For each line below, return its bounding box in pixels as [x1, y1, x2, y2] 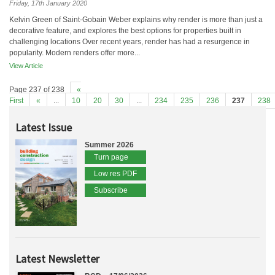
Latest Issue [15, 120, 72, 134]
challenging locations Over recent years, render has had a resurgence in [9, 37, 250, 46]
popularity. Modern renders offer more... [9, 48, 140, 57]
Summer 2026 [85, 141, 134, 149]
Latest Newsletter [15, 252, 99, 266]
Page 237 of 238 [9, 85, 64, 94]
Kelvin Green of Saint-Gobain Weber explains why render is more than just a [9, 15, 263, 24]
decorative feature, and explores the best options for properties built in [9, 26, 241, 35]
